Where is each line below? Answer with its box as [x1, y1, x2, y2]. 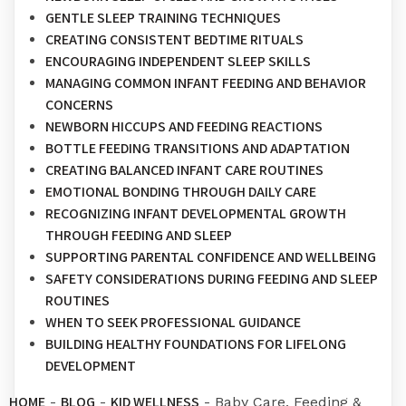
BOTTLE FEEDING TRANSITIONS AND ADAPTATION [45, 138, 350, 158]
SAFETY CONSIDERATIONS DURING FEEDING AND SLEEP [45, 268, 378, 288]
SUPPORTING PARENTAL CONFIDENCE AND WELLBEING [45, 246, 376, 266]
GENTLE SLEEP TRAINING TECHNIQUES [45, 7, 281, 27]
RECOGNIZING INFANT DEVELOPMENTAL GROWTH [45, 203, 346, 223]
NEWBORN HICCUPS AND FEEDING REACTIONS [45, 116, 323, 136]
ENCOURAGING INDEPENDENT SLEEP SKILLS [45, 51, 311, 71]
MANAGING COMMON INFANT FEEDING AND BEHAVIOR [45, 72, 366, 92]
